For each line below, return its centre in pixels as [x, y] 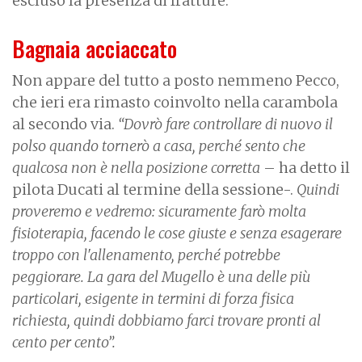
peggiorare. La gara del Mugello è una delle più [161, 276]
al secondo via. [65, 124]
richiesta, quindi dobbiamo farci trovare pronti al [166, 320]
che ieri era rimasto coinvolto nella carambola [175, 102]
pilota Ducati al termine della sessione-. [153, 189]
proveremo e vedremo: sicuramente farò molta [159, 211]
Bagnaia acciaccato [95, 48]
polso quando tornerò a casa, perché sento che [159, 145]
